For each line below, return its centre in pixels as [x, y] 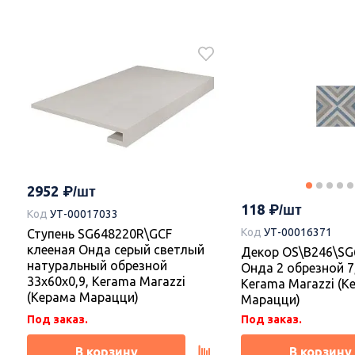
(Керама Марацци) [83, 298]
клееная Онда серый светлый [116, 250]
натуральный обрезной [97, 266]
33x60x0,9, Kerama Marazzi [106, 282]
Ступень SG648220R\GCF [99, 234]
